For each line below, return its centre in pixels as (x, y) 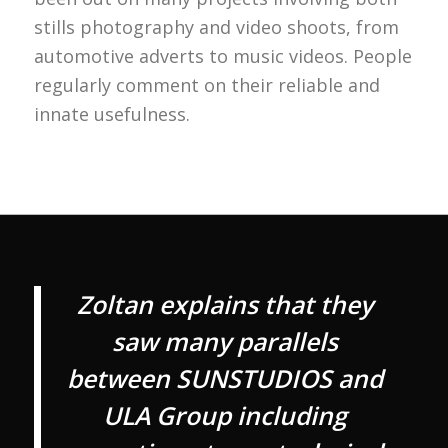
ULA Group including (225, 416)
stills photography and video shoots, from (216, 26)
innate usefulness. (111, 113)
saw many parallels (225, 342)
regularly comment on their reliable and (206, 84)
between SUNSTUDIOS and (225, 379)
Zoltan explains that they (225, 305)
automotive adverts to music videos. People (222, 55)
